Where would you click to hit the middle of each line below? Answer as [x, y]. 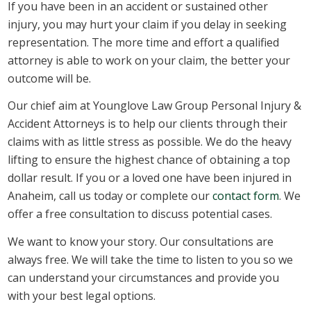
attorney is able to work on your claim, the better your [149, 60]
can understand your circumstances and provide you [144, 277]
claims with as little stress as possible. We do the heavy [150, 142]
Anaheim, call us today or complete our [110, 196]
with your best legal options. [82, 295]
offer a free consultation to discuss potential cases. [140, 214]
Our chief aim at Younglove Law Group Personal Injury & [155, 106]
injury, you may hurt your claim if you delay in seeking [148, 24]
